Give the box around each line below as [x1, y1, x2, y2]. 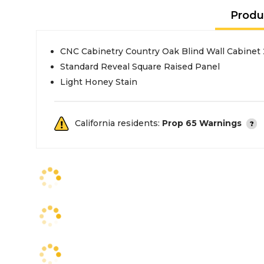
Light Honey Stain [60, 77, 137, 87]
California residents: [75, 118, 162, 128]
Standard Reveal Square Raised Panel [60, 61, 220, 72]
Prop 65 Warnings [162, 118, 242, 128]
